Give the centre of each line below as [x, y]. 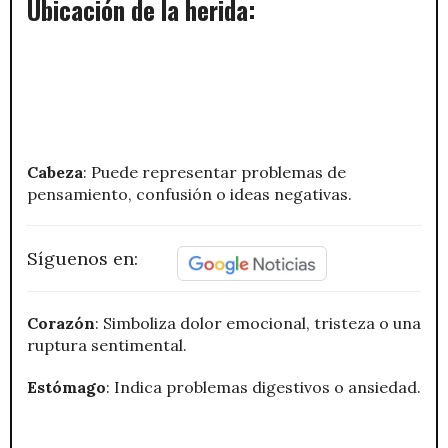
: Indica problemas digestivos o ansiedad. [263, 386]
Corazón [61, 322]
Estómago [66, 386]
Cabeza [55, 171]
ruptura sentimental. [107, 344]
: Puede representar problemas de [214, 171]
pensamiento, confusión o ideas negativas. [189, 193]
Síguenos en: [82, 258]
